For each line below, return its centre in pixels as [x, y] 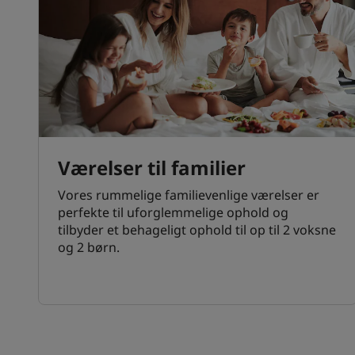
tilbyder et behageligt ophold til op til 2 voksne [197, 230]
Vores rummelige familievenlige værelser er [189, 195]
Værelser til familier [152, 168]
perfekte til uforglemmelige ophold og [173, 213]
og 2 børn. [89, 248]
